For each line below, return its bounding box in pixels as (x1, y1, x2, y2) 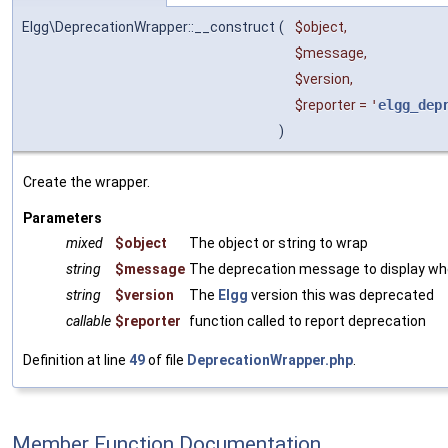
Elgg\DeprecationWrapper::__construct (22, 18, 275, 35)
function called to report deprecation (189, 312, 426, 329)
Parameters (23, 209, 102, 226)
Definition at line (23, 351, 129, 368)
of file (145, 351, 187, 368)
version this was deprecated (248, 286, 434, 303)
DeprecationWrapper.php (187, 351, 353, 368)
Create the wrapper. (23, 173, 150, 190)
